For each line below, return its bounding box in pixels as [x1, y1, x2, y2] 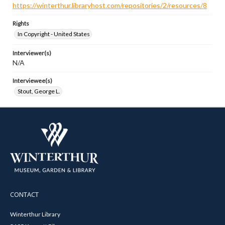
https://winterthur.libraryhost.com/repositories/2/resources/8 [13, 1, 207, 10]
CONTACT [10, 189, 39, 199]
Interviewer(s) [13, 49, 51, 57]
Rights [13, 20, 29, 27]
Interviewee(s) [13, 77, 52, 84]
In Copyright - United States [18, 30, 90, 38]
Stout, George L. [18, 87, 60, 95]
